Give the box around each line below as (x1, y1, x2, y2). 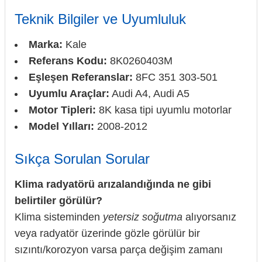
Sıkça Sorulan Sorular (15, 150, 150, 167)
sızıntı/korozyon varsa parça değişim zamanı (15, 243, 223, 256)
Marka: (29, 38, 63, 50)
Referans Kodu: (29, 54, 107, 67)
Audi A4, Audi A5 (109, 87, 189, 99)
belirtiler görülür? (15, 194, 102, 206)
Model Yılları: (29, 120, 94, 132)
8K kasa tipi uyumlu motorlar (96, 104, 232, 116)
